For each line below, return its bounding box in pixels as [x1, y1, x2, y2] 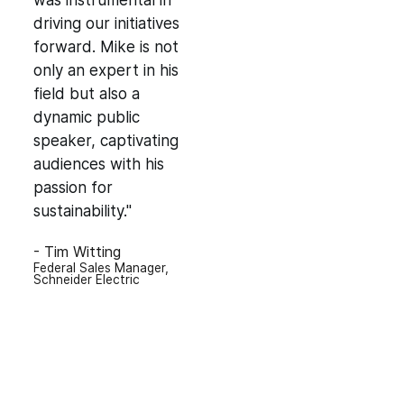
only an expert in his [32, 61, 179, 79]
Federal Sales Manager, [32, 261, 169, 275]
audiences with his [32, 155, 164, 173]
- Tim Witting [32, 243, 121, 261]
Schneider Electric [32, 272, 140, 287]
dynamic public [32, 108, 140, 126]
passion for [32, 179, 113, 197]
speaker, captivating [32, 132, 179, 150]
